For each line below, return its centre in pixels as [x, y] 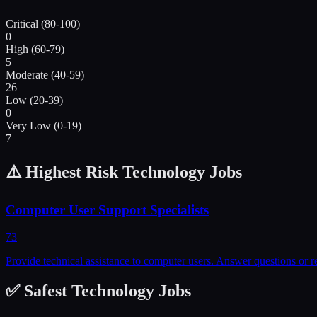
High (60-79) [35, 49]
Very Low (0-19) [44, 125]
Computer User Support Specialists [107, 209]
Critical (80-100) [43, 23]
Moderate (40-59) [45, 74]
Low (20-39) [34, 100]
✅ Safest [39, 291]
